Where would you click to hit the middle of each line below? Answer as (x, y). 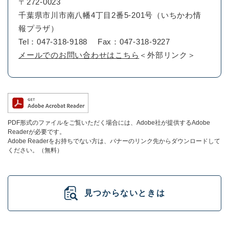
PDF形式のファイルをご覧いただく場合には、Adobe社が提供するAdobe (109, 123)
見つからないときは (125, 193)
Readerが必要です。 (37, 132)
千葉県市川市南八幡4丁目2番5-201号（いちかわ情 (110, 15)
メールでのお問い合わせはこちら (79, 55)
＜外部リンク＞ (167, 55)
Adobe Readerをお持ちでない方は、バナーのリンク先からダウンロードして (114, 141)
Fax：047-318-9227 (134, 42)
